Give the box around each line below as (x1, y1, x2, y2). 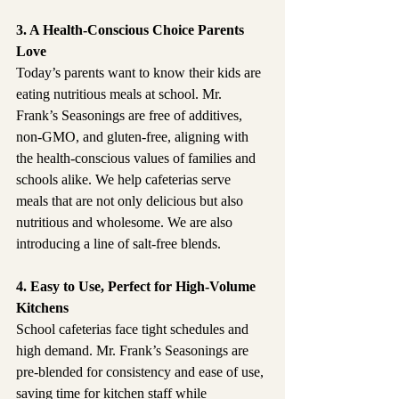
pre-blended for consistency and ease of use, (16, 364, 267, 380)
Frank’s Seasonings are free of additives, (16, 108, 246, 124)
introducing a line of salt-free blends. (16, 236, 221, 252)
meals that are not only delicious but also (16, 193, 247, 209)
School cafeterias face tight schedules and (16, 322, 252, 338)
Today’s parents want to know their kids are (16, 65, 265, 81)
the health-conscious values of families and (16, 151, 259, 167)
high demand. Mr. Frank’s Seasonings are (16, 343, 252, 359)
